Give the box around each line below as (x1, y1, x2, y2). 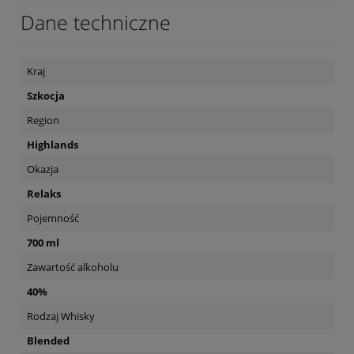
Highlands (27, 137, 78, 152)
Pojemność (27, 210, 79, 225)
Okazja (27, 161, 58, 176)
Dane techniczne (21, 8, 171, 36)
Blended (27, 333, 70, 348)
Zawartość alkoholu (27, 259, 119, 274)
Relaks (27, 186, 61, 201)
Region (27, 112, 59, 127)
